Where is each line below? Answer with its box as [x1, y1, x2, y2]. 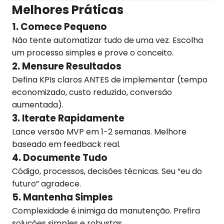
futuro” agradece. [12, 178, 81, 189]
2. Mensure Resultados [12, 59, 121, 73]
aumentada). [12, 99, 63, 110]
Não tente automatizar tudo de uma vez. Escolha [12, 34, 203, 46]
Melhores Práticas [12, 1, 123, 18]
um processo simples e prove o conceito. [12, 47, 173, 58]
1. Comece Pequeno [12, 20, 107, 33]
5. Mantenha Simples [12, 190, 113, 204]
